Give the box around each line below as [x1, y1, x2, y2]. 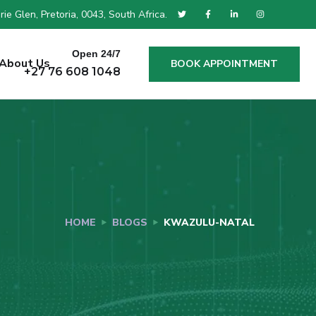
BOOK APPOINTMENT [170, 56, 278, 71]
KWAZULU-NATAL [164, 216, 255, 229]
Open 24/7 [71, 47, 121, 59]
